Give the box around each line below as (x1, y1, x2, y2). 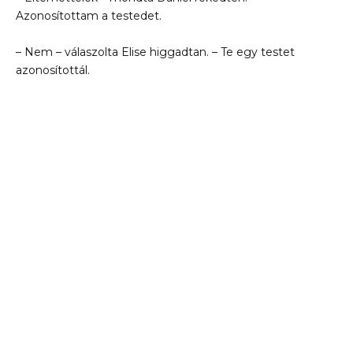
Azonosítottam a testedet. (16, 8, 162, 23)
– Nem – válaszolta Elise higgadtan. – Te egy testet (16, 45, 295, 60)
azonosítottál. (16, 63, 90, 78)
